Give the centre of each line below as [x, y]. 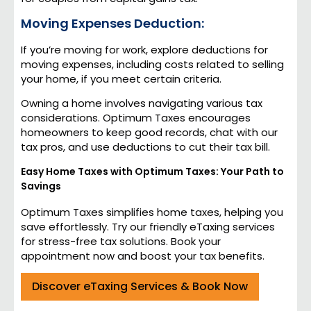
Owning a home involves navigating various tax [142, 103]
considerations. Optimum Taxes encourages [136, 118]
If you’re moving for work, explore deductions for [144, 50]
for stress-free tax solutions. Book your [121, 241]
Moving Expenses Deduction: [112, 24]
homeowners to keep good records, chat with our [149, 133]
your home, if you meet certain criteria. [121, 79]
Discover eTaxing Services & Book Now [140, 287]
